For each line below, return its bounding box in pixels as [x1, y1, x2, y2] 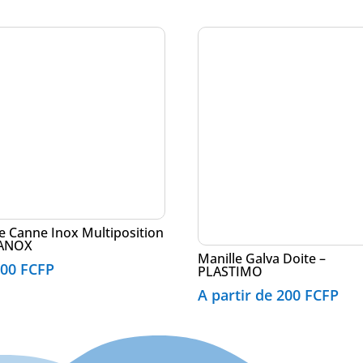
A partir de [198, 285, 277, 305]
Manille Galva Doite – [198, 250, 327, 268]
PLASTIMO [198, 263, 263, 281]
